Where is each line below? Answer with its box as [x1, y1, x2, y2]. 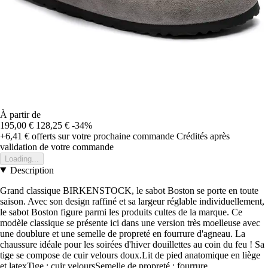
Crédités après [176, 130, 230, 141]
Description [10, 165, 54, 175]
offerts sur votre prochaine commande [29, 130, 174, 141]
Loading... [5, 154, 39, 163]
